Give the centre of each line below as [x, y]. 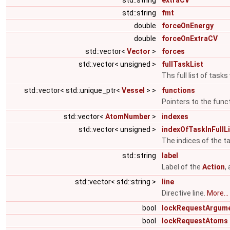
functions [178, 90]
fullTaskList [183, 64]
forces [173, 51]
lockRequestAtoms [195, 221]
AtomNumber [128, 117]
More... [218, 193]
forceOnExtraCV [190, 39]
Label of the [182, 167]
